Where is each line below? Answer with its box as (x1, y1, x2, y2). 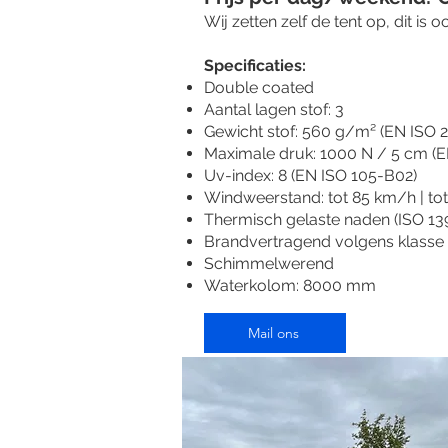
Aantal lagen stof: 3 (204, 100, 344, 119)
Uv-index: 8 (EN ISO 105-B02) (204, 166, 417, 185)
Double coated (204, 78, 314, 97)
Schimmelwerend (204, 254, 334, 273)
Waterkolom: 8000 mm (204, 276, 376, 295)
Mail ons (247, 324, 299, 342)
